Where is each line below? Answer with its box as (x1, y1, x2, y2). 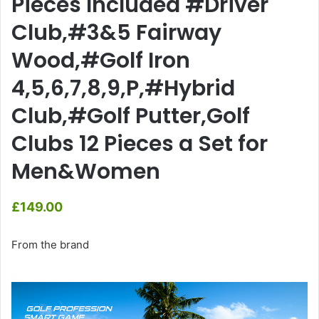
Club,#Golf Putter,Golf (11, 100, 250, 131)
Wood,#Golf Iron (11, 45, 190, 75)
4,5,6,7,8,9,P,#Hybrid (11, 73, 235, 103)
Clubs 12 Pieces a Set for (11, 128, 268, 159)
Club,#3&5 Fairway (11, 17, 221, 48)
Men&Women (11, 156, 160, 187)
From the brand (11, 237, 89, 251)
